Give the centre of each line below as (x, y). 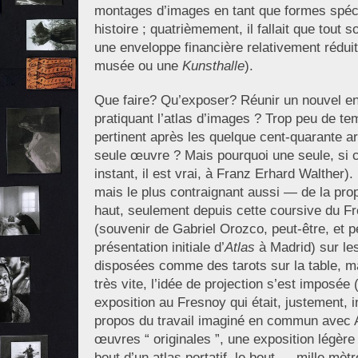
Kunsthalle (213, 66)
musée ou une (138, 66)
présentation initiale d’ (159, 247)
